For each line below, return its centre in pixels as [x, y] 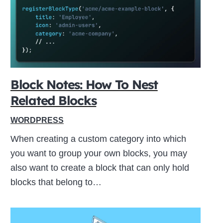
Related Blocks [53, 100]
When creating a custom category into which [98, 139]
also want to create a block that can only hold [100, 167]
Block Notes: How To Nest [84, 84]
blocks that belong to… [56, 182]
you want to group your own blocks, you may [99, 153]
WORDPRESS [37, 120]
